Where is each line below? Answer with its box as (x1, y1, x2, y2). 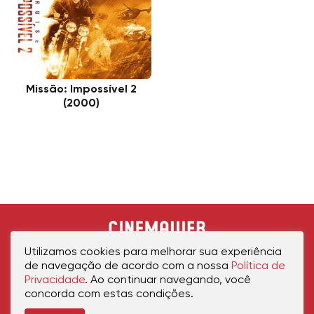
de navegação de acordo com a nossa (25, 261, 231, 272)
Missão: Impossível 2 (26, 84, 137, 96)
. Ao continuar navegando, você (85, 275, 251, 286)
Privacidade (25, 275, 85, 286)
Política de (231, 261, 285, 272)
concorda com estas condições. (25, 289, 193, 300)
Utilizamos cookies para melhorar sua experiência (25, 247, 282, 258)
